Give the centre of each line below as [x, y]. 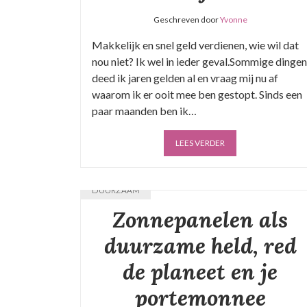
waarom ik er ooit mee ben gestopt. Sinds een [197, 94]
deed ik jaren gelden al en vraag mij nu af [185, 78]
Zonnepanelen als [200, 220]
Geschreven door [186, 20]
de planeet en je [200, 272]
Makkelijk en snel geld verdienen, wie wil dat [195, 45]
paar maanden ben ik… [144, 111]
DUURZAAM [116, 190]
